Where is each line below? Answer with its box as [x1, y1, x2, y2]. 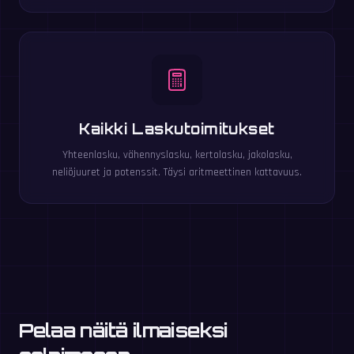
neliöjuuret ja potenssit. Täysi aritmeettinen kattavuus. [52, 165, 302, 180]
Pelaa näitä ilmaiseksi [19, 318, 228, 343]
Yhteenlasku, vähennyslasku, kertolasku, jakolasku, [62, 148, 292, 163]
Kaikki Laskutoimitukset [79, 120, 275, 138]
